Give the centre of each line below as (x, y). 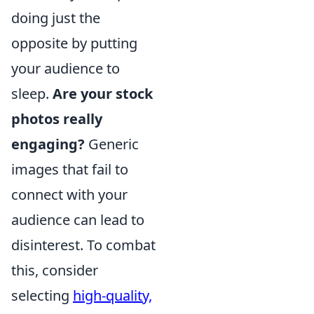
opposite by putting (74, 43)
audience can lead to (78, 220)
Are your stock (103, 94)
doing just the (56, 18)
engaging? (48, 144)
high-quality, (112, 296)
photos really (57, 119)
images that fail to (70, 170)
